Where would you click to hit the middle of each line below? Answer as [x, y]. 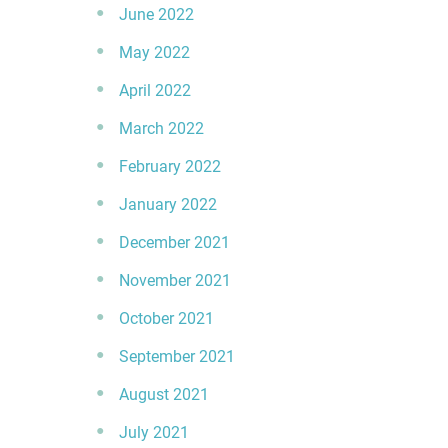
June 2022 [156, 14]
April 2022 [155, 90]
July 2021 [154, 432]
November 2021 [175, 280]
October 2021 [166, 318]
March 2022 [161, 128]
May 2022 [154, 52]
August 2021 [164, 394]
